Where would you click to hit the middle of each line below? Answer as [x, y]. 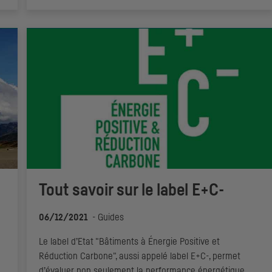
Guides [111, 218]
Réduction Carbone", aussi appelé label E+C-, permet [140, 257]
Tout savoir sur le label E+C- [131, 191]
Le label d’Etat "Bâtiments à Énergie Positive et [129, 242]
